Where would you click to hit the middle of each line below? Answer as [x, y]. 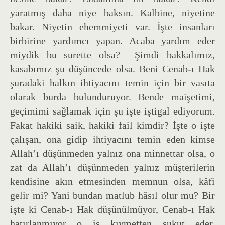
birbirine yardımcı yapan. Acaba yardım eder [113, 40]
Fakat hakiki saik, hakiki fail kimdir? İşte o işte [113, 125]
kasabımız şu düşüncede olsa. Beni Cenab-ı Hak [113, 69]
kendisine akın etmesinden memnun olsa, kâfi [113, 181]
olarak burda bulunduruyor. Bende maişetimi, [113, 97]
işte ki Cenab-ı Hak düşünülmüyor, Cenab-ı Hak [113, 209]
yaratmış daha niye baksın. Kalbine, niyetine [113, 12]
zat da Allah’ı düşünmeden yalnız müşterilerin [113, 167]
